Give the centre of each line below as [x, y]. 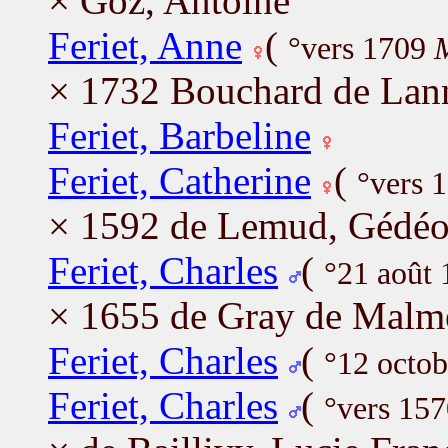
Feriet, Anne [145, 45]
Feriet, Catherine [179, 180]
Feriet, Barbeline [179, 135]
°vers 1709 [361, 48]
